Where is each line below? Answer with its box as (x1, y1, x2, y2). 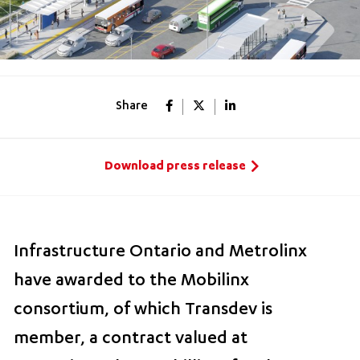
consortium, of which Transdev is (14, 301, 273, 321)
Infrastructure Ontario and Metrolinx (14, 243, 308, 263)
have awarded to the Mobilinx (14, 272, 250, 292)
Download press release (104, 159, 246, 174)
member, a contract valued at (14, 329, 248, 350)
